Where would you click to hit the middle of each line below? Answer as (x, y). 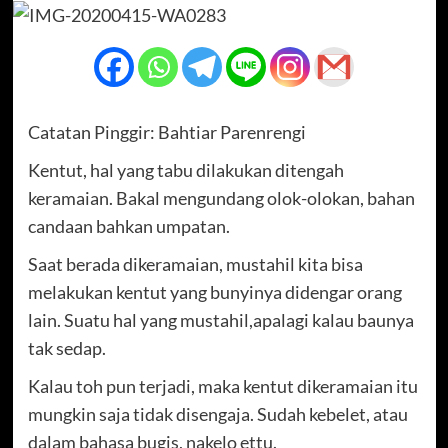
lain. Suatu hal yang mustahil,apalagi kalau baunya (220, 319)
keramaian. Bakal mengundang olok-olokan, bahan (221, 197)
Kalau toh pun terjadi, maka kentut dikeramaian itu (222, 385)
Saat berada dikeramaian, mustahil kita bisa (195, 263)
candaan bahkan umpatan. (128, 225)
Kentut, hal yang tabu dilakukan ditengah (185, 169)
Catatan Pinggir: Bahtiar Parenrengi (166, 131)
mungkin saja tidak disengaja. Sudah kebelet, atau (217, 413)
